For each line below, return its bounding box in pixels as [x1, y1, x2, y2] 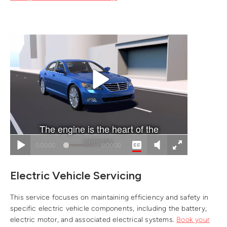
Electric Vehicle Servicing [10, 169, 141, 183]
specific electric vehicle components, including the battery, [10, 204, 207, 213]
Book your [176, 215, 210, 224]
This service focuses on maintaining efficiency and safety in [10, 193, 209, 202]
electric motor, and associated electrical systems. [10, 215, 177, 224]
